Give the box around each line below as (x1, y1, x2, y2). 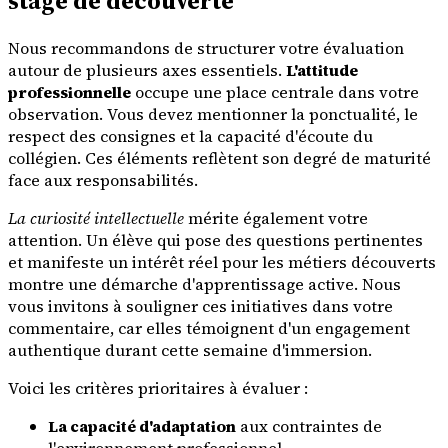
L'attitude (286, 58, 358, 81)
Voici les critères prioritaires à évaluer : (8, 376, 308, 399)
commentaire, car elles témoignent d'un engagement (8, 316, 410, 339)
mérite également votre (184, 206, 368, 229)
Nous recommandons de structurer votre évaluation (8, 36, 404, 59)
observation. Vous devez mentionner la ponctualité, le (8, 102, 418, 125)
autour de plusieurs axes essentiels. (8, 58, 286, 81)
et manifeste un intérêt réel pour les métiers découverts (8, 250, 436, 273)
